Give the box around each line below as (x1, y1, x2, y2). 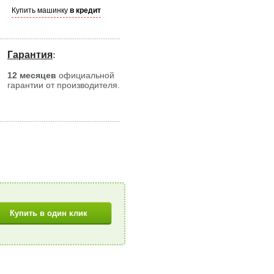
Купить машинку (12, 6, 70, 15)
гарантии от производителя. (7, 80, 120, 90)
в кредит (70, 6, 101, 15)
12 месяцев (7, 70, 56, 80)
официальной (56, 70, 114, 80)
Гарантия (7, 50, 53, 60)
